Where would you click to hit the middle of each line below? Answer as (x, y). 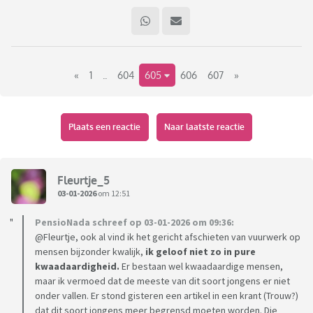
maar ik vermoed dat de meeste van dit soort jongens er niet (162, 281)
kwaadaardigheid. (77, 267)
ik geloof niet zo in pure (201, 252)
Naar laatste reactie (204, 127)
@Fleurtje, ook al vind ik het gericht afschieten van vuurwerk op (168, 237)
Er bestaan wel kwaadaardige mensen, (201, 267)
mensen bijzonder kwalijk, (90, 252)
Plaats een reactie (105, 127)
